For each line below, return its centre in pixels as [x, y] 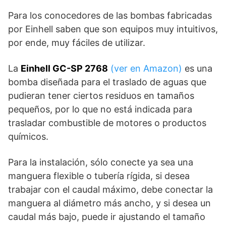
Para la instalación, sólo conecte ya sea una [101, 162]
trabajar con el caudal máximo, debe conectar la [110, 190]
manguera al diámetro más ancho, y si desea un [109, 203]
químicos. [28, 137]
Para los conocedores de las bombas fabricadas [110, 16]
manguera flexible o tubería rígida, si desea [99, 176]
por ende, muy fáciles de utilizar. [77, 43]
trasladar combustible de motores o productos [107, 123]
